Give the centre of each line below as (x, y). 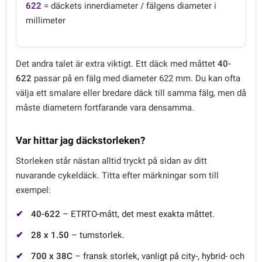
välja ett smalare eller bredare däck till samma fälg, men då (131, 93)
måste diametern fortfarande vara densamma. (105, 108)
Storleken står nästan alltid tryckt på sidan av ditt (111, 161)
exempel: (33, 190)
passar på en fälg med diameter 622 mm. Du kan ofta (136, 79)
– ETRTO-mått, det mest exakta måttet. (137, 214)
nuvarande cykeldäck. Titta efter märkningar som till (117, 176)
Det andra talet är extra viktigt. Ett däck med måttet (117, 64)
